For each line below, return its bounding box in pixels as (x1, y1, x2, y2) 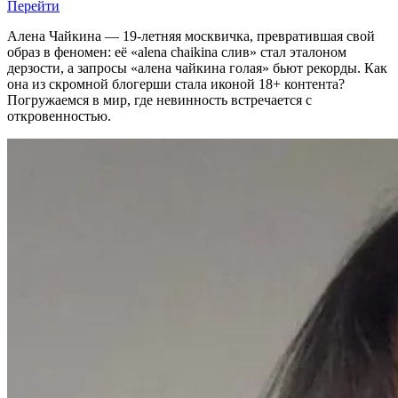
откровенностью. (7, 107, 111, 123)
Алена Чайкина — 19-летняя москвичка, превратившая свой (7, 28, 375, 44)
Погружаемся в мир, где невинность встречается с (7, 92, 312, 107)
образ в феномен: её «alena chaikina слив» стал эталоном (7, 44, 346, 60)
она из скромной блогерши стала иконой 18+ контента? (7, 76, 345, 92)
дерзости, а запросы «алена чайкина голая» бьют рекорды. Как (7, 60, 387, 76)
